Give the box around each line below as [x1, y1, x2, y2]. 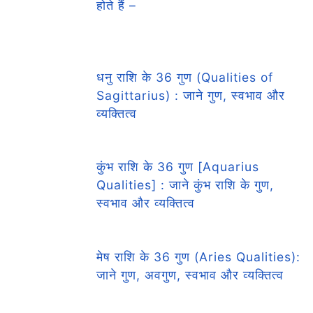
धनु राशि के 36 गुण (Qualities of [96, 69, 274, 85]
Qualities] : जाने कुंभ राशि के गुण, [96, 177, 275, 193]
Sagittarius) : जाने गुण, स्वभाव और [96, 87, 286, 103]
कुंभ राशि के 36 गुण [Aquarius [96, 159, 260, 175]
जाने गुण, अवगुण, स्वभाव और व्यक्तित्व [96, 267, 284, 282]
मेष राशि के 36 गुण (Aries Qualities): [96, 249, 301, 264]
